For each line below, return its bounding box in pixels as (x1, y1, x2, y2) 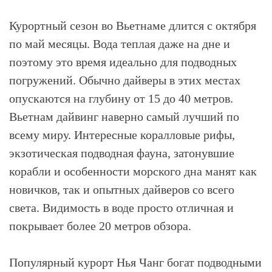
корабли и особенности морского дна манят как (9, 165, 257, 178)
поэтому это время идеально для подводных (9, 55, 237, 69)
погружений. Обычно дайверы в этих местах (9, 73, 240, 87)
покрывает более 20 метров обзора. (9, 219, 191, 233)
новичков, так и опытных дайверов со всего (9, 183, 234, 196)
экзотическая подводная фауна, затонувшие (9, 146, 234, 160)
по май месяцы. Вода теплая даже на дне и (9, 37, 230, 50)
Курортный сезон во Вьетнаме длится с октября (9, 19, 256, 32)
